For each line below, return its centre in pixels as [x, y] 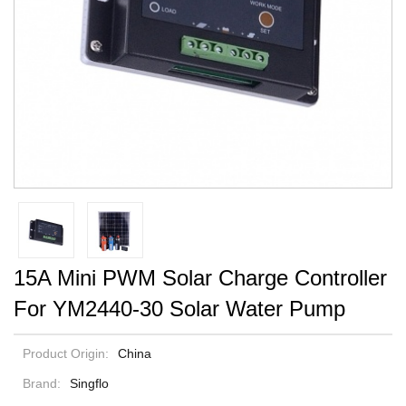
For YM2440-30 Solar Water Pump [179, 309]
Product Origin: [66, 354]
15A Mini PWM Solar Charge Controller [200, 278]
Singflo [89, 384]
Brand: [42, 384]
